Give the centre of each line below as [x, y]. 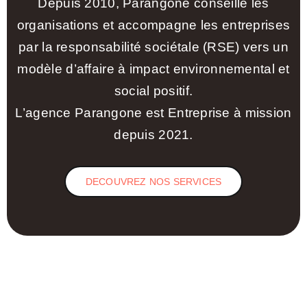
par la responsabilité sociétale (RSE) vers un [153, 47]
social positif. [153, 90]
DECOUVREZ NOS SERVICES [153, 181]
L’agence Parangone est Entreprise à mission [153, 112]
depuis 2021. [153, 134]
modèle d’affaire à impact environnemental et [153, 69]
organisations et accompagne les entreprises [153, 25]
